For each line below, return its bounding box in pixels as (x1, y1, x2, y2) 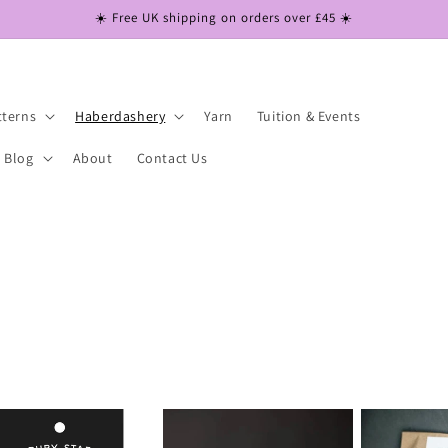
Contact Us (136, 148, 208, 167)
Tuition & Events (256, 106, 361, 125)
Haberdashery (75, 106, 166, 125)
